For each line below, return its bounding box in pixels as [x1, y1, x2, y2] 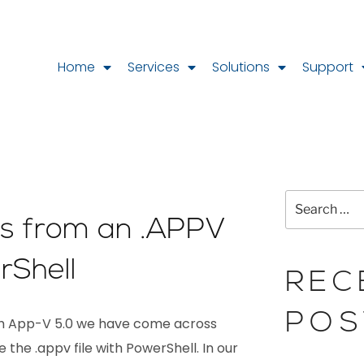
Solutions [211, 57, 270, 76]
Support [301, 57, 353, 76]
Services [127, 57, 180, 76]
